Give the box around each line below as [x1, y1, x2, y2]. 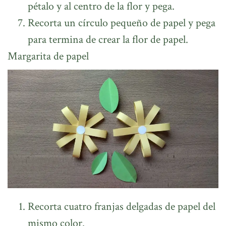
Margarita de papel [8, 48, 89, 64]
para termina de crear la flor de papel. [28, 32, 188, 47]
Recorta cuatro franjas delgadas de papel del [28, 199, 215, 214]
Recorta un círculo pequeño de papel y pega [28, 15, 215, 30]
